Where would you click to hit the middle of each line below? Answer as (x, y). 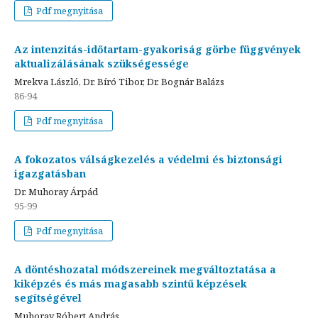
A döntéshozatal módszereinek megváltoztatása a (145, 269)
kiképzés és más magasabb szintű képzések (131, 283)
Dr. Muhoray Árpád (56, 191)
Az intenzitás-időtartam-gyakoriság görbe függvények (158, 49)
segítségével (48, 297)
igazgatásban (50, 173)
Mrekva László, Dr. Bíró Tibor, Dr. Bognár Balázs (119, 81)
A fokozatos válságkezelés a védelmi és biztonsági (148, 159)
